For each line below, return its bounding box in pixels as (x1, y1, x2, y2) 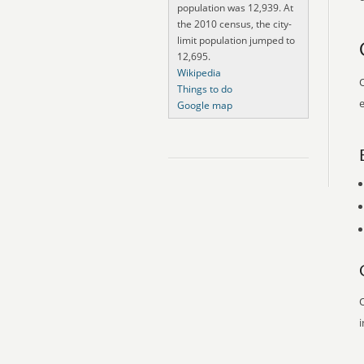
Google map (177, 98, 232, 112)
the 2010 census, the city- (177, 17, 292, 31)
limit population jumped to (177, 33, 295, 47)
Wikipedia (177, 66, 221, 80)
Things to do (177, 82, 232, 96)
